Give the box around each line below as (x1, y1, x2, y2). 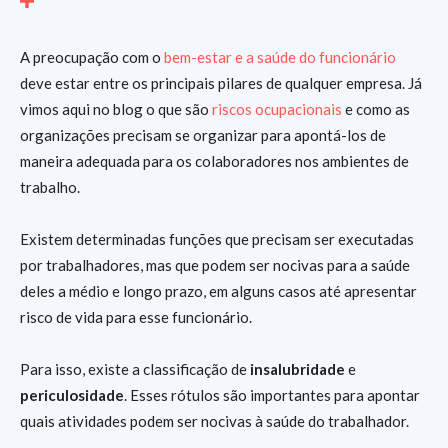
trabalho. (20, 178, 83, 196)
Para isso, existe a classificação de (20, 360, 250, 378)
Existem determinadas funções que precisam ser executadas (20, 230, 414, 248)
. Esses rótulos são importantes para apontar (124, 386, 420, 404)
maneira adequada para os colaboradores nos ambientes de (20, 152, 409, 170)
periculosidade (20, 386, 124, 404)
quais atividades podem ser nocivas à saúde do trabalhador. (20, 412, 412, 430)
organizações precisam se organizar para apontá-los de (20, 126, 386, 144)
